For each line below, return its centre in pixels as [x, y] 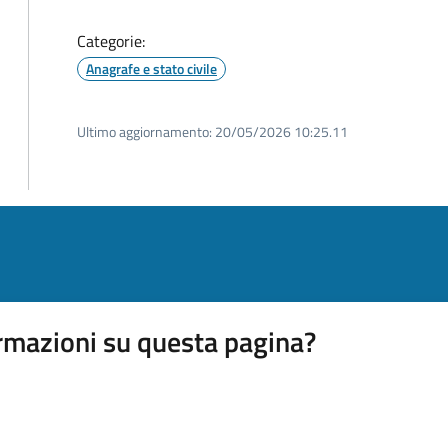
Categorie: [111, 41]
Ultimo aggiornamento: [144, 131]
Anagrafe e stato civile [151, 68]
